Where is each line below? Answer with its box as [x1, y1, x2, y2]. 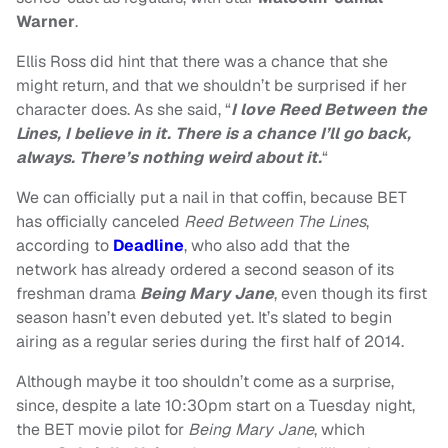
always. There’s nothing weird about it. [16, 147, 322, 169]
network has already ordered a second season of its [16, 259, 394, 281]
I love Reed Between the [231, 99, 427, 121]
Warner [16, 11, 75, 33]
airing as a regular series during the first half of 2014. [16, 331, 404, 353]
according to [16, 235, 113, 257]
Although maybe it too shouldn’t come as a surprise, [16, 371, 394, 393]
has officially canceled [16, 211, 184, 233]
